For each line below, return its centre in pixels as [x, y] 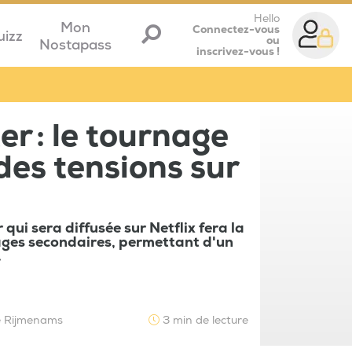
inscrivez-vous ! [238, 51]
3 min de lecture [204, 321]
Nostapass [75, 45]
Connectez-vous [236, 29]
